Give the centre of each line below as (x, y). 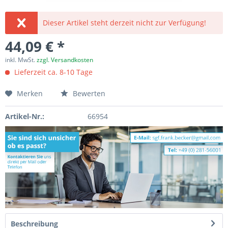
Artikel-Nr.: (25, 116)
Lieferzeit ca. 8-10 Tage (52, 72)
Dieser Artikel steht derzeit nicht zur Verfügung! (125, 23)
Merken (30, 93)
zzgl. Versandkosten (65, 60)
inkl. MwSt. (21, 60)
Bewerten (88, 93)
